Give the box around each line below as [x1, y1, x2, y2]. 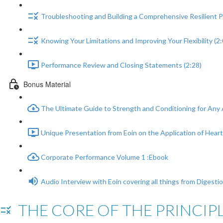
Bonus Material [23, 79, 71, 89]
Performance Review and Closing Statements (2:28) [41, 61, 202, 70]
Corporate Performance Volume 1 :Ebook [41, 153, 168, 162]
